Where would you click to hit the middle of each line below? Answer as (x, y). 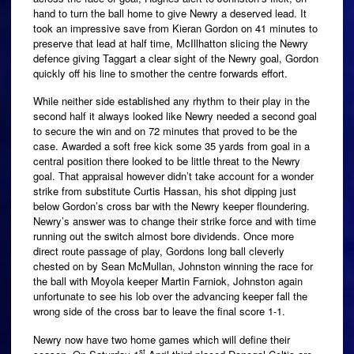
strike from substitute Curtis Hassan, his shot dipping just (165, 191)
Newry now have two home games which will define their (162, 339)
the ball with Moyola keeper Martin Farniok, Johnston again (168, 281)
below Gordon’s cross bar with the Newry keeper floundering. (171, 206)
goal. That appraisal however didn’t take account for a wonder (173, 176)
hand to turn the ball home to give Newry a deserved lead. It (170, 13)
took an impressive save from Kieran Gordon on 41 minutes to (175, 28)
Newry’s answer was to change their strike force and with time (175, 221)
